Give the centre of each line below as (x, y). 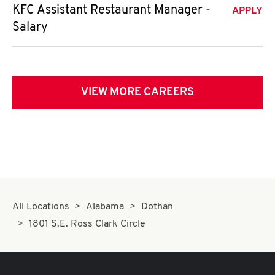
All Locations (41, 207)
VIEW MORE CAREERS (137, 92)
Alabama (105, 207)
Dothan (157, 207)
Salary (30, 28)
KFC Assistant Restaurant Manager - (111, 10)
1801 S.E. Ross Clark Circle (87, 224)
